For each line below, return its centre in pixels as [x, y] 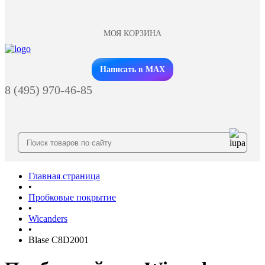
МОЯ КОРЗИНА [132, 33]
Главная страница [64, 176]
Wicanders [48, 219]
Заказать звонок [132, 61]
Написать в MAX [132, 70]
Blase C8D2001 [59, 240]
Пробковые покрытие [72, 197]
